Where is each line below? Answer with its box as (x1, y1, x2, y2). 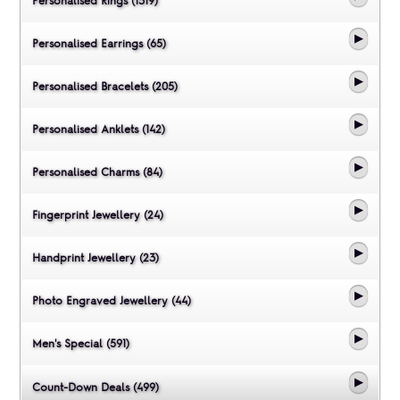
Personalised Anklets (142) (31, 122, 165, 136)
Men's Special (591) (31, 337, 129, 350)
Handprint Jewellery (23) (31, 251, 159, 264)
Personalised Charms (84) (31, 165, 162, 179)
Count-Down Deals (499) (31, 380, 159, 394)
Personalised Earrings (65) (31, 37, 166, 50)
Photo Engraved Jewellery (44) (31, 294, 191, 307)
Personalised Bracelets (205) (31, 79, 178, 93)
